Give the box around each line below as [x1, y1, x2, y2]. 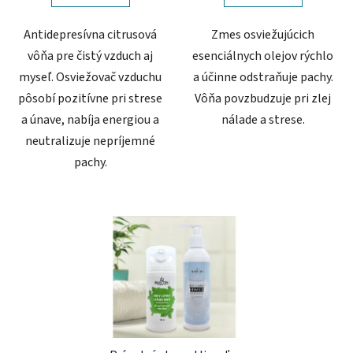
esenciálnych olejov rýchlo [192, 46, 333, 65]
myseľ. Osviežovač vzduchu [19, 68, 162, 86]
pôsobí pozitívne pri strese [18, 89, 162, 107]
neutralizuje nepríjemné [25, 132, 155, 150]
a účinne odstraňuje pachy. [192, 68, 333, 86]
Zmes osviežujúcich [211, 25, 314, 43]
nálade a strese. [221, 110, 305, 128]
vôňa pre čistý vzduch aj [28, 46, 153, 65]
